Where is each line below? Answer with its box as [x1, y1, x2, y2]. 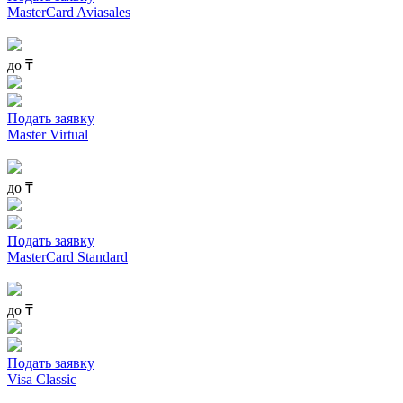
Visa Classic [7, 371, 76, 387]
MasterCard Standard [7, 248, 128, 264]
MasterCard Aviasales [7, 4, 130, 20]
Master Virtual [7, 126, 88, 142]
